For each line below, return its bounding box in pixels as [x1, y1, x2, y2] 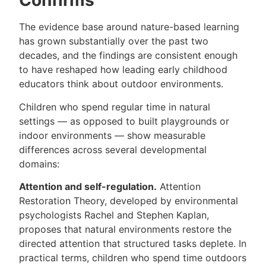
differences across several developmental [19, 143, 207, 156]
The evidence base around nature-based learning [19, 21, 240, 33]
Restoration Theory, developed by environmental [19, 194, 239, 207]
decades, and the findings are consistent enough [19, 49, 238, 62]
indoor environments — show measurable [19, 129, 206, 141]
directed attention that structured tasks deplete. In [19, 237, 247, 249]
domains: [19, 157, 60, 170]
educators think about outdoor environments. [19, 78, 224, 90]
